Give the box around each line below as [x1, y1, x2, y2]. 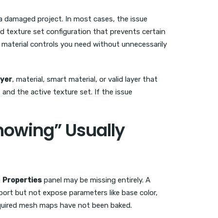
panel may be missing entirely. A [42, 176, 150, 185]
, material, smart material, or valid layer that [12, 75, 158, 84]
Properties [2, 176, 42, 185]
